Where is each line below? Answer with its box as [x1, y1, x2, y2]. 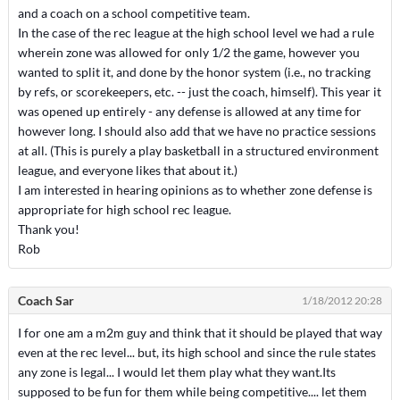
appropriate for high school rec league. [17, 202, 231, 217]
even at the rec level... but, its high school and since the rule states [17, 345, 376, 360]
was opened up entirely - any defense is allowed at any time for [17, 104, 362, 119]
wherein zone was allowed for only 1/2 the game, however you [17, 45, 360, 60]
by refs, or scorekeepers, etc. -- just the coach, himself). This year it [17, 84, 381, 99]
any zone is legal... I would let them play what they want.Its [17, 364, 336, 379]
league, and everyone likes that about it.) [17, 162, 237, 178]
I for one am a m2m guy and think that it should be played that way [17, 325, 382, 340]
